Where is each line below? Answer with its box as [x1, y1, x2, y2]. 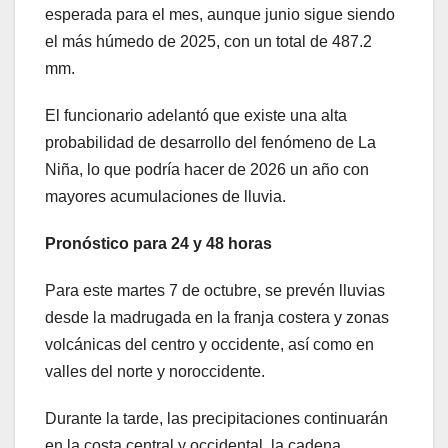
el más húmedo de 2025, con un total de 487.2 [45, 33, 372, 51]
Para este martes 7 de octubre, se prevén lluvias [45, 282, 385, 300]
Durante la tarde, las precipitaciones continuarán [45, 410, 388, 428]
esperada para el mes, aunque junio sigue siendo [45, 6, 395, 24]
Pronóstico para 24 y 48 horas [45, 235, 272, 253]
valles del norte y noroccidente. [45, 363, 265, 381]
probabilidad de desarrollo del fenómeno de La [45, 134, 376, 152]
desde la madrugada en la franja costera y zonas [45, 309, 389, 327]
